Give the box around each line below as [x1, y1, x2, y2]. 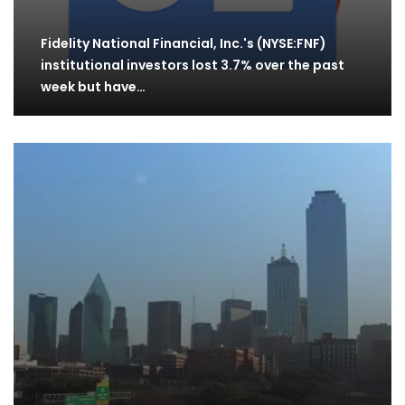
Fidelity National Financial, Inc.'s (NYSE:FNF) [41, 34, 326, 53]
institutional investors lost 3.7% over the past [41, 56, 344, 75]
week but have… [41, 78, 146, 97]
